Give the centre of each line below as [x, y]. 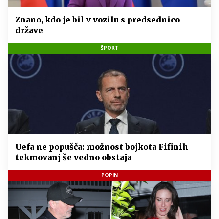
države [29, 30]
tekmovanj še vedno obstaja [73, 158]
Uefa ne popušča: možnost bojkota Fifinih [102, 147]
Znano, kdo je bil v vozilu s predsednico [98, 19]
